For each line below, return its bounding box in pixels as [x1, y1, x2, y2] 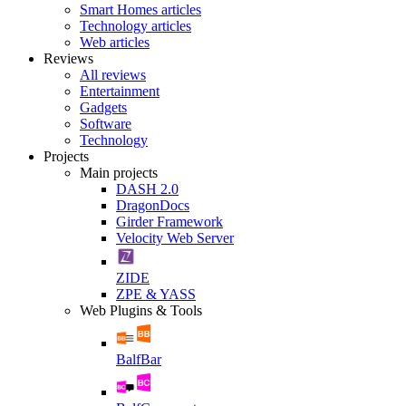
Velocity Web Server [116, 230, 234, 246]
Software [80, 116, 131, 131]
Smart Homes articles [80, 2, 201, 17]
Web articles [80, 34, 150, 50]
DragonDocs [116, 198, 189, 213]
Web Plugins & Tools [80, 303, 202, 318]
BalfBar [116, 352, 161, 367]
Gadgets [80, 100, 127, 115]
